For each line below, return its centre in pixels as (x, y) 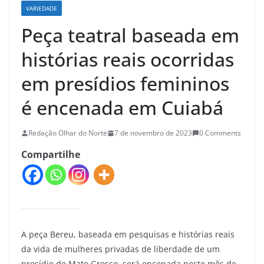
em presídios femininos (125, 84)
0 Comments (220, 133)
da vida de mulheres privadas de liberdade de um (121, 249)
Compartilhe (51, 155)
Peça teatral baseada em (130, 35)
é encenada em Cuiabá (122, 108)
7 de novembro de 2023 (153, 133)
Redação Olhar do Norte (68, 133)
